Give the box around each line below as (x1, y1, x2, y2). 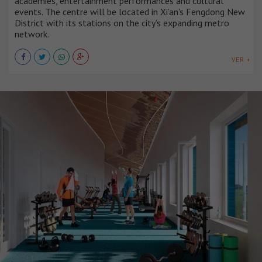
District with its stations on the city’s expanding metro (15, 17, 229, 29)
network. (15, 28, 49, 40)
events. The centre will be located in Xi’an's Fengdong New (15, 6, 245, 18)
